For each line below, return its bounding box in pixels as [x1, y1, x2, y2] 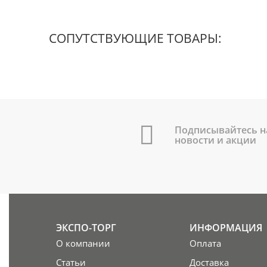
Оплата [190, 237, 222, 250]
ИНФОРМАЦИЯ [190, 221, 263, 235]
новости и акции [175, 133, 257, 147]
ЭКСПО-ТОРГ [55, 221, 116, 235]
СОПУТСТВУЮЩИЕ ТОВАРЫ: [49, 30, 222, 47]
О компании [55, 237, 110, 250]
